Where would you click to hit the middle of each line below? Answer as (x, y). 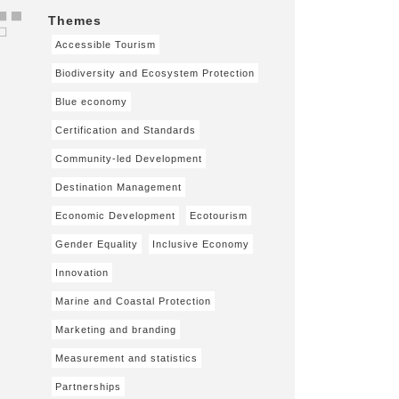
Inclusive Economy (201, 244)
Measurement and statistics (127, 358)
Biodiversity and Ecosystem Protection (155, 73)
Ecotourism (219, 216)
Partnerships (89, 387)
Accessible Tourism (106, 45)
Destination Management (119, 187)
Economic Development (116, 216)
